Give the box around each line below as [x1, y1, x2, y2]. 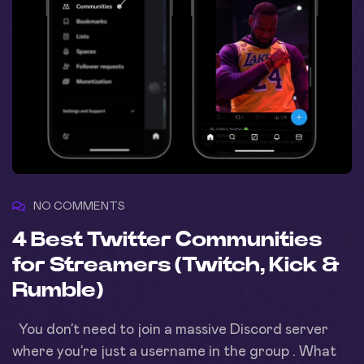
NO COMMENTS [33, 200, 125, 212]
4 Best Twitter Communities [12, 228, 322, 250]
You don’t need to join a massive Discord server [12, 322, 328, 337]
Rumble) [12, 279, 103, 301]
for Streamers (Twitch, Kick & [12, 253, 340, 275]
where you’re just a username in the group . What [12, 344, 336, 359]
